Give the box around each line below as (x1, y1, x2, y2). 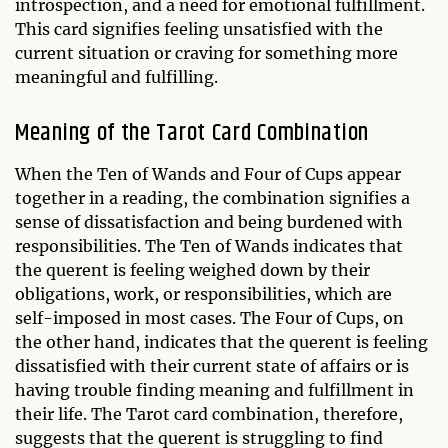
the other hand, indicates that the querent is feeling (15, 331, 428, 352)
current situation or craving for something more (15, 42, 398, 63)
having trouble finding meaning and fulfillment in (15, 379, 414, 400)
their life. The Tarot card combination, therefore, (15, 403, 403, 424)
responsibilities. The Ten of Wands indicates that (15, 235, 403, 256)
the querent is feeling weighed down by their (15, 259, 370, 280)
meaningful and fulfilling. (15, 66, 218, 87)
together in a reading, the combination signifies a (15, 187, 410, 208)
